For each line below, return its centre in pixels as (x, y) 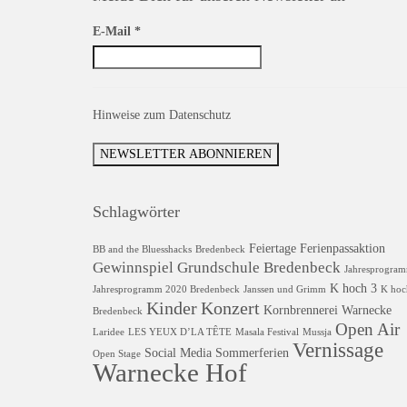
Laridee (109, 332)
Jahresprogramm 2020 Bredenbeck (166, 289)
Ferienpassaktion (342, 248)
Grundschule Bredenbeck (259, 268)
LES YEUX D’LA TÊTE (180, 332)
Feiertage (273, 248)
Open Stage (117, 354)
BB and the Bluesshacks (142, 249)
